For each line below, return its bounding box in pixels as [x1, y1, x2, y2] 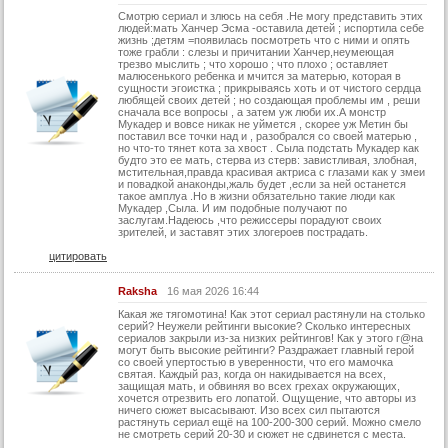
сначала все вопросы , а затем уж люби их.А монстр [118, 106, 386, 119]
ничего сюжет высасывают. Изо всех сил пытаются [118, 404, 380, 417]
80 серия [14, 209, 59, 222]
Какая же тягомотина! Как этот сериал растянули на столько [118, 308, 425, 321]
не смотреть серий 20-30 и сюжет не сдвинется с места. [118, 428, 406, 441]
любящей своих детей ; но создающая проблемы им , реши [118, 94, 420, 107]
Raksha [118, 285, 157, 298]
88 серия [14, 433, 59, 446]
